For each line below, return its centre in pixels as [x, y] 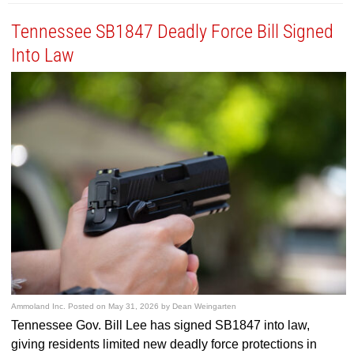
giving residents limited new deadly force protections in [164, 345]
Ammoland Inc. [39, 307]
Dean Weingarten [205, 307]
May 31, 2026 [134, 307]
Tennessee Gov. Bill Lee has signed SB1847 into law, [161, 326]
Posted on [88, 307]
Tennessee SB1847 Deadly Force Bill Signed [173, 31]
